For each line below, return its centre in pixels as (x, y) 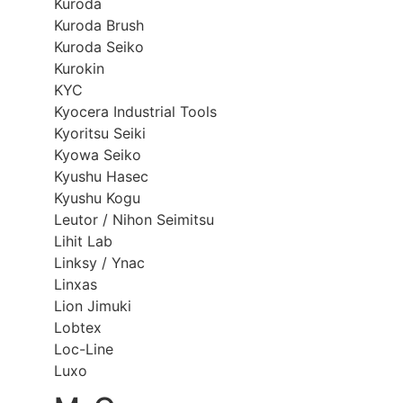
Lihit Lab (83, 241)
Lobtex (78, 327)
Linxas (76, 284)
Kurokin (79, 68)
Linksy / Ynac (99, 262)
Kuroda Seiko (99, 46)
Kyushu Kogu (97, 197)
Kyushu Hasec (101, 176)
